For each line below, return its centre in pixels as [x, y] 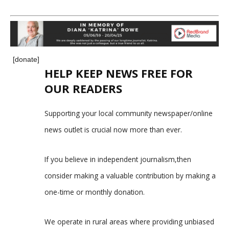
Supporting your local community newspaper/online [129, 113]
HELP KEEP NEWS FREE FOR [119, 73]
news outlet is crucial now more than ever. [113, 129]
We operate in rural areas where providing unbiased [129, 221]
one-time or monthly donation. [95, 192]
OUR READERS [83, 88]
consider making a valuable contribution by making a [130, 175]
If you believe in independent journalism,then [118, 159]
